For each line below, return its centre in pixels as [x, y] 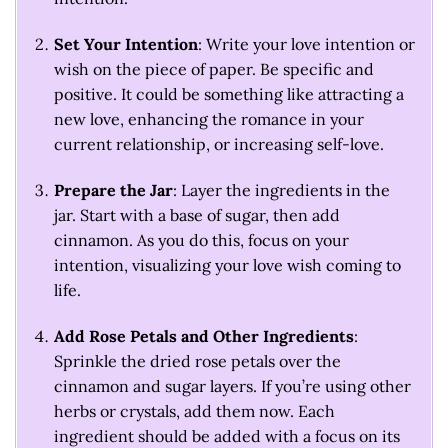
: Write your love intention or [306, 44]
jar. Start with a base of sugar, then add [196, 215]
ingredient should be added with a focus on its [226, 435]
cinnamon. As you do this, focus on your [201, 240]
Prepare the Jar [113, 190]
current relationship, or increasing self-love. [218, 144]
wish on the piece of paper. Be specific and [213, 69]
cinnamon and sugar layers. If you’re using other [232, 385]
